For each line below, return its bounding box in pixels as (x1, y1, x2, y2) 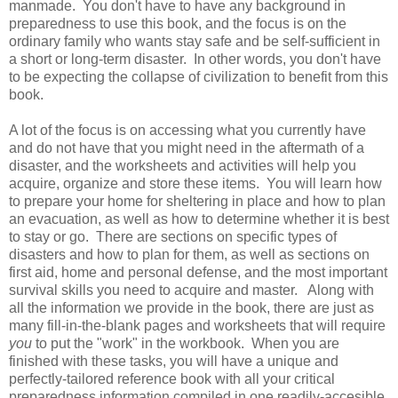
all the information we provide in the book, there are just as (9, 299, 374, 315)
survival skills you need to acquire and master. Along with (9, 282, 374, 298)
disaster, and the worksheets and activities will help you (9, 157, 356, 173)
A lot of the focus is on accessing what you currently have (9, 122, 366, 138)
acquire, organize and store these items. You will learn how (9, 175, 382, 191)
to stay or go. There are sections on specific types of (9, 228, 337, 244)
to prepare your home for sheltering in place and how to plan (9, 193, 386, 209)
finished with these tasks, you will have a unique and (9, 353, 338, 369)
